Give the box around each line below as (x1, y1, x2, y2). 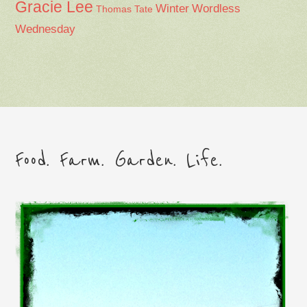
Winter (156, 1, 190, 15)
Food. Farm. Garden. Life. (15, 147, 223, 173)
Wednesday (15, 22, 76, 36)
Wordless (192, 1, 241, 15)
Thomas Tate (96, 3, 153, 14)
